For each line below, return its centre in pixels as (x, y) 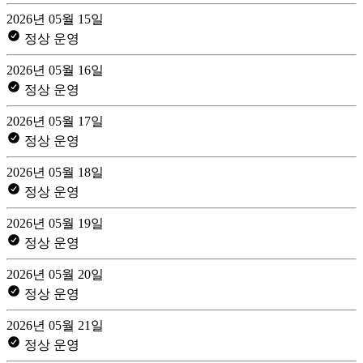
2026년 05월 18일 (55, 172)
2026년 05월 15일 (55, 19)
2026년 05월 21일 (55, 325)
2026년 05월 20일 (55, 274)
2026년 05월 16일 (55, 70)
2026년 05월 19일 (55, 223)
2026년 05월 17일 (55, 121)
